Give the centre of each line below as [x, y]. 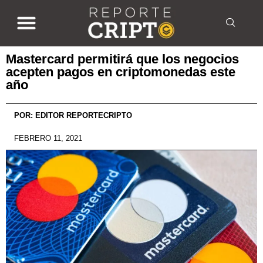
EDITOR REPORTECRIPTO [82, 115]
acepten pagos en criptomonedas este [121, 72]
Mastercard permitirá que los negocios [122, 59]
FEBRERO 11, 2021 [48, 138]
